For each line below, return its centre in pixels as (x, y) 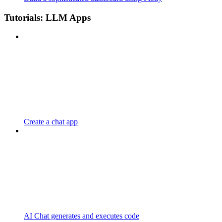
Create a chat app (51, 122)
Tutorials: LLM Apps (47, 17)
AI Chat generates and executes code (82, 216)
